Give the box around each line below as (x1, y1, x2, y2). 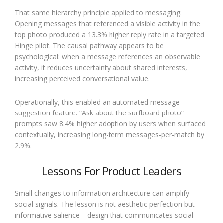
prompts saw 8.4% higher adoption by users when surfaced (15, 118, 206, 128)
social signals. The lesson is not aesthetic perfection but (15, 199, 195, 209)
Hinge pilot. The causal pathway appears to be (15, 40, 164, 50)
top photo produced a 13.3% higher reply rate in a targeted (15, 29, 204, 39)
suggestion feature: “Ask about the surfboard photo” (15, 108, 184, 117)
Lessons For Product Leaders (41, 163, 182, 178)
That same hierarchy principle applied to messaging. (15, 7, 182, 17)
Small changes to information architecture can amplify (15, 188, 189, 198)
